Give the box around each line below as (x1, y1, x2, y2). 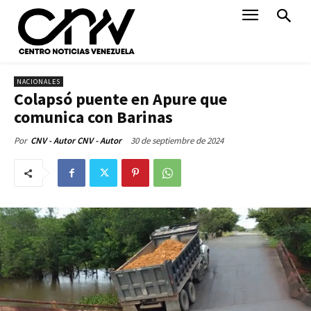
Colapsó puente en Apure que (14, 88, 227, 110)
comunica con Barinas (14, 106, 173, 128)
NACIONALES (17, 77, 60, 86)
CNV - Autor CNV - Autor (31, 135, 121, 146)
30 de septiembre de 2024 (131, 134, 224, 146)
